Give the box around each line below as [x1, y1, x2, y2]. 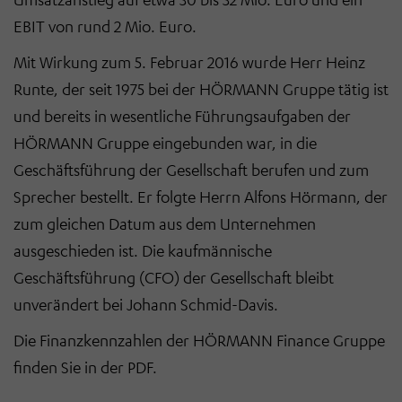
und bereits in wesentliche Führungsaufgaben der [13, 105, 351, 126]
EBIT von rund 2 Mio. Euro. [13, 15, 197, 36]
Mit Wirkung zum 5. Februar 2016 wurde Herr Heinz [13, 51, 365, 72]
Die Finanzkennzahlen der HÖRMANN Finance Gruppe [13, 329, 385, 350]
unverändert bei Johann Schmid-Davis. [13, 293, 278, 314]
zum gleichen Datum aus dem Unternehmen [13, 213, 316, 233]
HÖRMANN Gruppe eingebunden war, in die [13, 132, 317, 153]
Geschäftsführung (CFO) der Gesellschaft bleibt [13, 267, 334, 287]
